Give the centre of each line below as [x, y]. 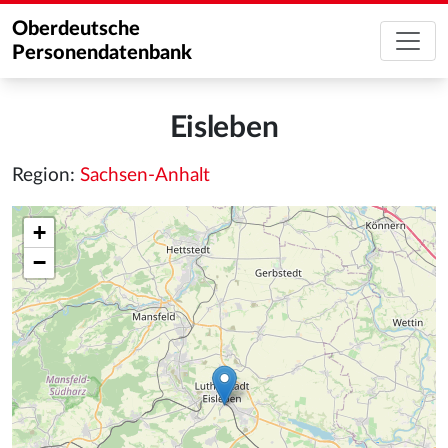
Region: [46, 175]
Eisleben [224, 128]
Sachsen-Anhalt [145, 175]
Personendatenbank [102, 53]
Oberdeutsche [76, 29]
